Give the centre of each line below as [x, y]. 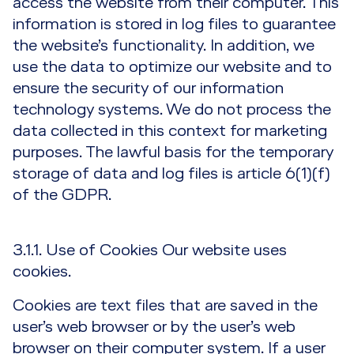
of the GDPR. [62, 195]
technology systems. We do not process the [172, 110]
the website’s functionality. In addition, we [164, 46]
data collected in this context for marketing [170, 131]
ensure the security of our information [148, 88]
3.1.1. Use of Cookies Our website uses [150, 250]
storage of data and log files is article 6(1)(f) [171, 174]
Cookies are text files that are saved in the [165, 306]
